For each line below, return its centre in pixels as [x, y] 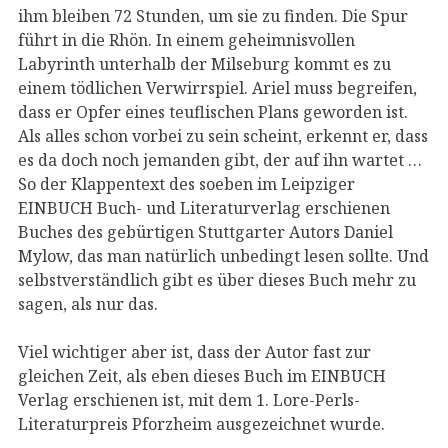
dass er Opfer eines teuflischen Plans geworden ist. [213, 111]
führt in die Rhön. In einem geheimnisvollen [186, 39]
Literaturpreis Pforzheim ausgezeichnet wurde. [201, 423]
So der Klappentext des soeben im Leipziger [186, 183]
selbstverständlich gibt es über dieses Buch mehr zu [217, 279]
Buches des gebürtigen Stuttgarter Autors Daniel [205, 231]
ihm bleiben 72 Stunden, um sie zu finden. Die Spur [213, 15]
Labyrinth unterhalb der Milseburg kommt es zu [204, 63]
